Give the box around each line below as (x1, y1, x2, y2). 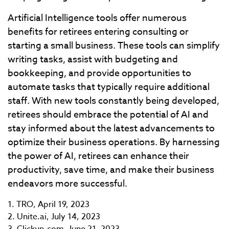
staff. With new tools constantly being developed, (8, 94, 219, 108)
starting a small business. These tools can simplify (8, 39, 220, 53)
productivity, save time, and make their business (8, 163, 214, 177)
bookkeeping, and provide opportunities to (8, 66, 191, 80)
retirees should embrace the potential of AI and (8, 108, 209, 122)
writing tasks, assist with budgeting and (8, 53, 178, 66)
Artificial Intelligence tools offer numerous (8, 11, 187, 25)
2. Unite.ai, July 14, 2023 (8, 211, 100, 223)
